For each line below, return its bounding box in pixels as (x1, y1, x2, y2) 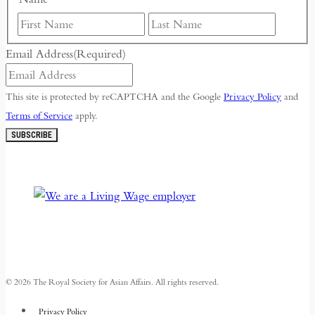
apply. (72, 109, 98, 122)
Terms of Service (6, 109, 72, 122)
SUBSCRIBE (11, 130, 52, 141)
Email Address (6, 46, 73, 62)
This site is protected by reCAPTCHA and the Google (6, 90, 224, 103)
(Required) (73, 46, 126, 62)
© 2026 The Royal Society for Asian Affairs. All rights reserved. (6, 276, 219, 288)
